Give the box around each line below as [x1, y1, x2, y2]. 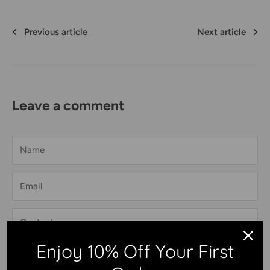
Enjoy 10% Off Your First [36, 240, 234, 263]
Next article [197, 27, 246, 38]
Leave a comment [12, 97, 124, 115]
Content [20, 217, 54, 228]
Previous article [24, 27, 87, 38]
